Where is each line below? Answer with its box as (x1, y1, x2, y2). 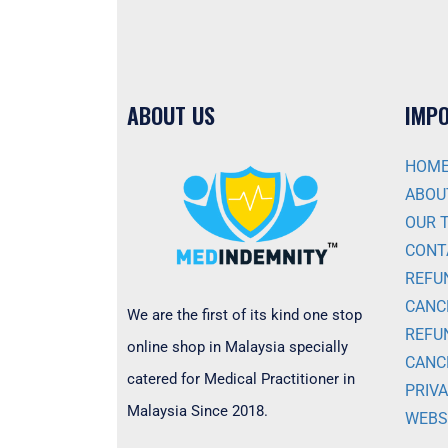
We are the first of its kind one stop (127, 305, 362, 324)
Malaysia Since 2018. (127, 401, 268, 420)
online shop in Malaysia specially (127, 337, 348, 356)
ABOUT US (127, 99, 215, 131)
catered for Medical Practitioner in (127, 369, 355, 388)
